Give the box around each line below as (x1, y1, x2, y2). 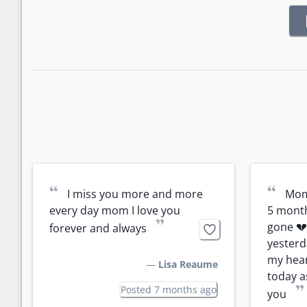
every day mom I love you (49, 203, 180, 219)
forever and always (49, 221, 147, 236)
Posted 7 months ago (121, 283, 217, 297)
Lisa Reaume (158, 258, 218, 271)
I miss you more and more (67, 186, 203, 202)
